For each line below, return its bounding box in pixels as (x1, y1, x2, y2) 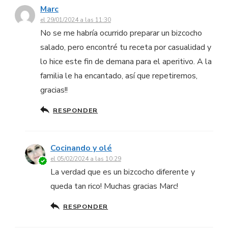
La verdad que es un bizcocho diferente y (50, 166, 195, 178)
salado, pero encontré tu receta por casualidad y (40, 42, 211, 53)
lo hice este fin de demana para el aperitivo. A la (40, 56, 212, 68)
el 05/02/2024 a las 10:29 (50, 155, 121, 163)
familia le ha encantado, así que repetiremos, (40, 70, 197, 82)
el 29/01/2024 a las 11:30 (40, 16, 111, 24)
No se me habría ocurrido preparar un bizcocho (40, 27, 202, 39)
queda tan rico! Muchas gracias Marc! (50, 181, 178, 192)
